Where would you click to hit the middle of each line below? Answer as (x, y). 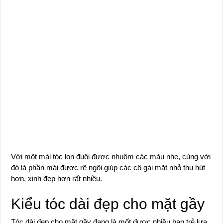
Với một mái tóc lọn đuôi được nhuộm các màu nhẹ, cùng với (111, 157)
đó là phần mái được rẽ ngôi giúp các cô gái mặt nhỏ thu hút (108, 167)
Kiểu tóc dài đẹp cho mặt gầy (108, 204)
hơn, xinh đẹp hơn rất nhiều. (57, 178)
